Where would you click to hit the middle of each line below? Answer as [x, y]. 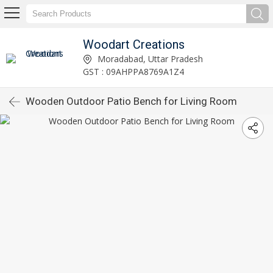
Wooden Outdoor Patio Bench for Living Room [131, 101]
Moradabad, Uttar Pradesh [149, 58]
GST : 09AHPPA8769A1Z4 [133, 71]
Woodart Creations [133, 44]
